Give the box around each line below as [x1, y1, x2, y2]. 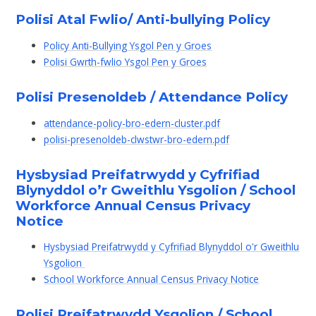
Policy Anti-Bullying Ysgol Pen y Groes [44, 39, 212, 53]
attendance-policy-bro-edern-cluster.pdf [44, 116, 221, 130]
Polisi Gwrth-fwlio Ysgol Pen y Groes [44, 55, 207, 69]
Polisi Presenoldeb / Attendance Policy [16, 89, 288, 106]
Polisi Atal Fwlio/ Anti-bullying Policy [16, 11, 271, 28]
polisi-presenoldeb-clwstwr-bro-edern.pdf [44, 132, 230, 146]
